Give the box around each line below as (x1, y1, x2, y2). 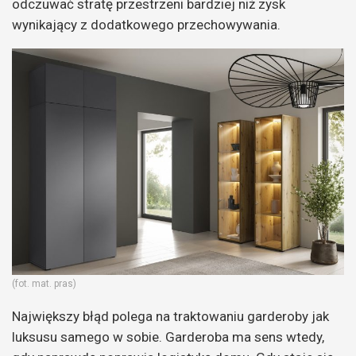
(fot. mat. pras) (12, 277, 76, 289)
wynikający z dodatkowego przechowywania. (12, 17, 281, 33)
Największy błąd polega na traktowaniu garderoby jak (12, 308, 329, 324)
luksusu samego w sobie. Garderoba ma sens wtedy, (12, 328, 324, 345)
